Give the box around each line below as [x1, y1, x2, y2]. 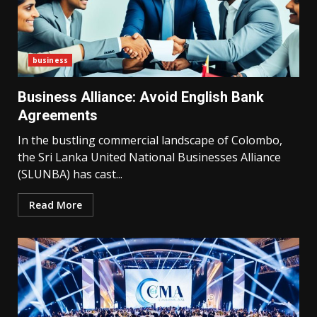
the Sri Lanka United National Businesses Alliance [18, 149, 281, 165]
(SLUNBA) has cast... [18, 166, 122, 182]
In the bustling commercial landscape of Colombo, [18, 132, 282, 148]
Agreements [18, 107, 98, 124]
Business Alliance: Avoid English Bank [18, 88, 264, 105]
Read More [29, 198, 82, 212]
